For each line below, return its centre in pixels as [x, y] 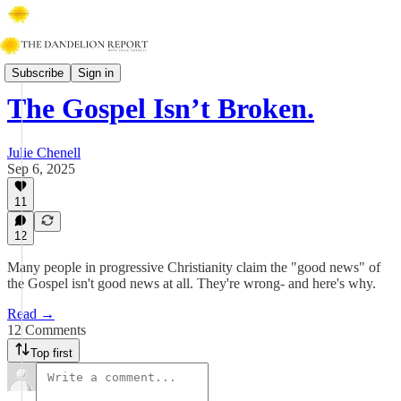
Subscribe [38, 73]
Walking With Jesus [63, 65]
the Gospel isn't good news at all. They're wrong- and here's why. [192, 283]
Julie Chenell [44, 152]
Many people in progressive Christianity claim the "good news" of [194, 267]
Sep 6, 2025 [41, 168]
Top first [51, 353]
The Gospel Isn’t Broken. [161, 109]
